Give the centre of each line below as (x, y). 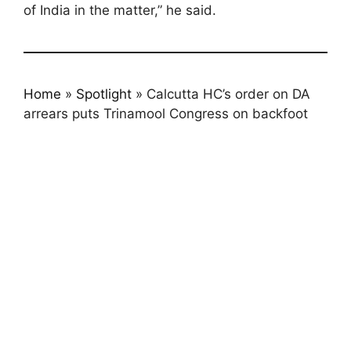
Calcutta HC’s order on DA (228, 94)
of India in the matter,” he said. (120, 10)
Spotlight (104, 94)
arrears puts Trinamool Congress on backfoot (166, 114)
